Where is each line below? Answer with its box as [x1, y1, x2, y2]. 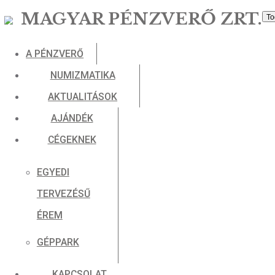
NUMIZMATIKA [56, 79, 131, 93]
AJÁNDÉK [57, 128, 106, 141]
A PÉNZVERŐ [29, 54, 95, 68]
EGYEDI [41, 188, 79, 203]
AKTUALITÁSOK [54, 103, 134, 117]
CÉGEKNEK [54, 152, 109, 166]
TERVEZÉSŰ [41, 213, 103, 227]
